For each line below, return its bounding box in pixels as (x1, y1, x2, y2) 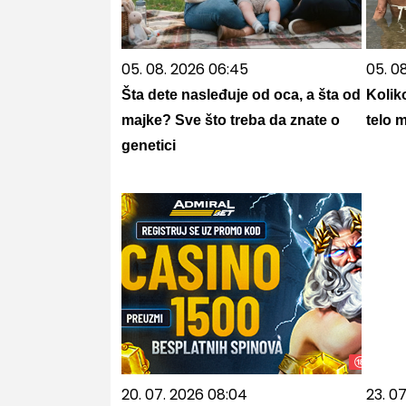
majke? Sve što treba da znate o (121, 112, 340, 128)
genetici (121, 138, 176, 153)
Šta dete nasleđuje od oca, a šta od (121, 87, 361, 102)
